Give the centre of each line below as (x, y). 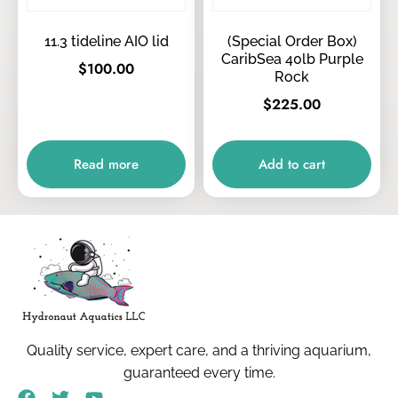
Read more (106, 164)
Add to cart (292, 164)
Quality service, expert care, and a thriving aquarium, (199, 350)
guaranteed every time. (199, 373)
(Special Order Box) (292, 42)
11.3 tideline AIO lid (106, 42)
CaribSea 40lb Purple (292, 60)
